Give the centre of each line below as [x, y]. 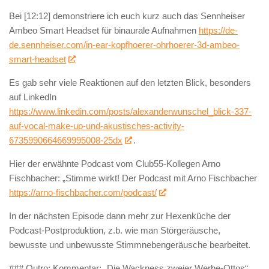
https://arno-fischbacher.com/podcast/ [83, 192]
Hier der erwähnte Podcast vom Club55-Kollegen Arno [115, 163]
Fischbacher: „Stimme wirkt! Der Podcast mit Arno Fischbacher [133, 178]
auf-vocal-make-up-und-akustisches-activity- [97, 125]
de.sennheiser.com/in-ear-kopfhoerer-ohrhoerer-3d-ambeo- [124, 44]
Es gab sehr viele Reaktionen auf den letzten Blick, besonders [130, 82]
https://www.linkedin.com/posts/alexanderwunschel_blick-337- [130, 111]
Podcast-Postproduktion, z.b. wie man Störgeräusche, [115, 230]
